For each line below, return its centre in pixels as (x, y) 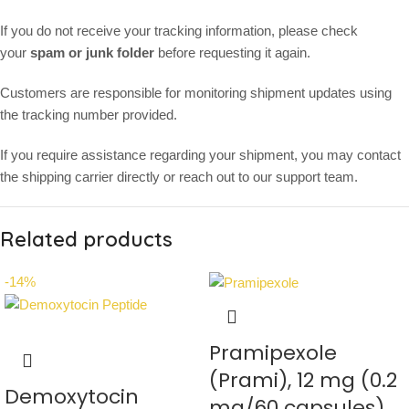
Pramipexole (273, 353)
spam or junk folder (92, 53)
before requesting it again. (232, 53)
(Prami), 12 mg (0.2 (303, 381)
